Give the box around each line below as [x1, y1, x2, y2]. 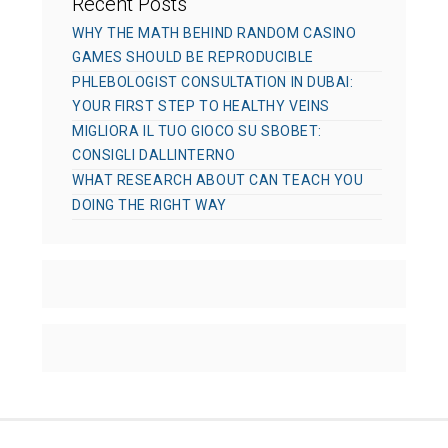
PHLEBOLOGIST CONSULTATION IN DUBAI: [72, 74, 354, 91]
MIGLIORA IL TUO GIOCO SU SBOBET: [72, 123, 322, 140]
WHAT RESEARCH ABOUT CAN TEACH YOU [72, 172, 364, 189]
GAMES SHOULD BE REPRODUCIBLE [72, 49, 314, 66]
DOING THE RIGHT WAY [72, 197, 227, 214]
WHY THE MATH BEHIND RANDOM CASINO [72, 25, 357, 42]
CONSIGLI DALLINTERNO [72, 147, 236, 164]
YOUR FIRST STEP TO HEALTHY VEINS [72, 98, 330, 115]
